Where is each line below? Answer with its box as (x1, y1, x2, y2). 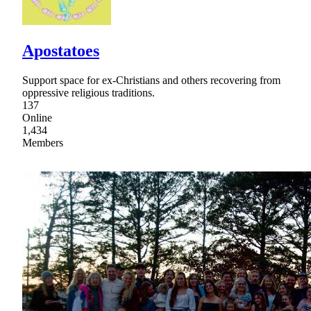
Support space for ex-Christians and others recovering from (22, 74, 280, 86)
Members (22, 136, 63, 149)
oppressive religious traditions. (22, 86, 155, 99)
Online (22, 111, 52, 124)
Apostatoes (22, 41, 99, 60)
